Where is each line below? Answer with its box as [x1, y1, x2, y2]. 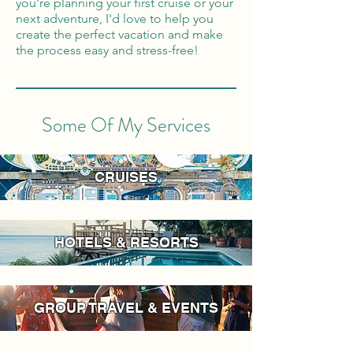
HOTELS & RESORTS [54, 234, 199, 251]
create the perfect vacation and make [16, 27, 223, 42]
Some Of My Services [42, 111, 210, 139]
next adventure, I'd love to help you [16, 11, 214, 26]
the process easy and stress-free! [16, 43, 199, 58]
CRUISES [95, 169, 158, 185]
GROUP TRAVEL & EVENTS [34, 299, 218, 316]
